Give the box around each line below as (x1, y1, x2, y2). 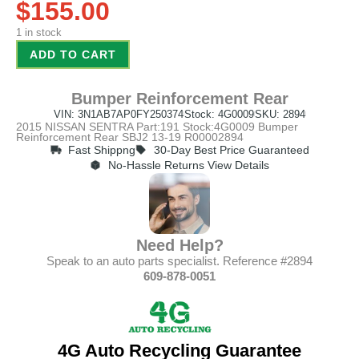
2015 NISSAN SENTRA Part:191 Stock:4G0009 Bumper (16, 119, 298, 133)
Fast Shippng (68, 143, 135, 156)
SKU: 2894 (254, 107, 305, 120)
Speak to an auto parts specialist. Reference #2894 (46, 253, 313, 268)
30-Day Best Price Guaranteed (153, 143, 309, 156)
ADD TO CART (30, 47, 116, 61)
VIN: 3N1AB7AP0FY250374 (53, 107, 184, 120)
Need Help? (135, 236, 224, 254)
